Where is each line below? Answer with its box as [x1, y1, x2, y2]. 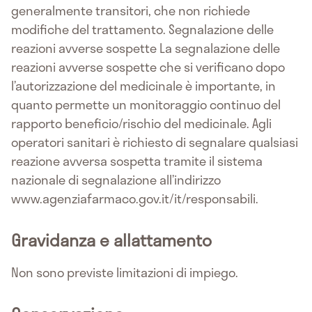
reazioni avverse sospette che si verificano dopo [11, 56, 285, 77]
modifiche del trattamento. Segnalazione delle [11, 19, 274, 39]
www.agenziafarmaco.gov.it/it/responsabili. [11, 188, 258, 208]
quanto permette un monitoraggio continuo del [11, 94, 281, 114]
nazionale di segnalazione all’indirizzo [11, 169, 221, 189]
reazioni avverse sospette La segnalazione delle [11, 38, 280, 58]
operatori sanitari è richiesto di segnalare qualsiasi [11, 132, 298, 152]
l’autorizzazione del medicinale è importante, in [11, 75, 276, 95]
